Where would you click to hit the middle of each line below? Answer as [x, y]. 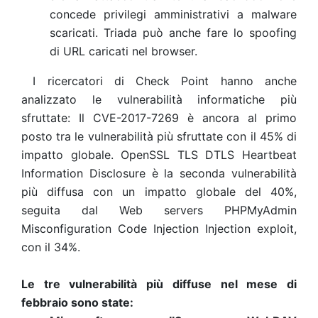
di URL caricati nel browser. [124, 51]
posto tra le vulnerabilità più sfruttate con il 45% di [159, 136]
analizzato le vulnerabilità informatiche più [159, 99]
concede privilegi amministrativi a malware [173, 14]
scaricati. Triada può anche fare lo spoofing [173, 33]
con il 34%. [51, 247]
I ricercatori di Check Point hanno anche [159, 81]
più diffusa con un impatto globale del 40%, [159, 192]
